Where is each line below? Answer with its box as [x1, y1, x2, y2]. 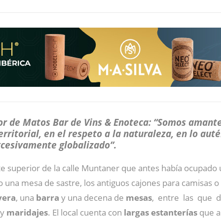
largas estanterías [124, 207, 197, 219]
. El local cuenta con [48, 207, 124, 219]
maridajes [6, 207, 48, 219]
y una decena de [59, 192, 126, 204]
